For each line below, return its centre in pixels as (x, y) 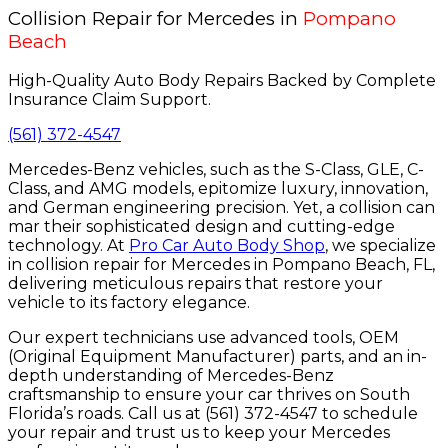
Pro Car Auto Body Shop (227, 246)
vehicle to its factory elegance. (129, 303)
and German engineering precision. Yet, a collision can (221, 208)
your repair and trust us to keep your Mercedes (199, 433)
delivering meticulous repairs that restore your (195, 284)
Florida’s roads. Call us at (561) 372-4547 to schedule (213, 414)
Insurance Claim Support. (109, 100)
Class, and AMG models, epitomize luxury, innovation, (218, 189)
